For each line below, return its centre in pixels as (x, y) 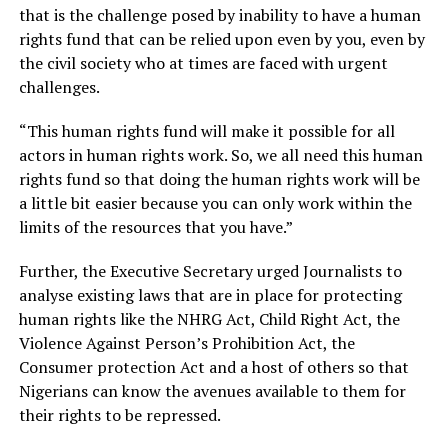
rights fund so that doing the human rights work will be (219, 179)
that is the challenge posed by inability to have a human (219, 15)
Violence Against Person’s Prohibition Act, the (186, 343)
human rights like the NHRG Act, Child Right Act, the (209, 319)
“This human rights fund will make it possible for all (206, 131)
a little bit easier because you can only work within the (215, 203)
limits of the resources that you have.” (155, 227)
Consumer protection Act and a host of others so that (213, 367)
